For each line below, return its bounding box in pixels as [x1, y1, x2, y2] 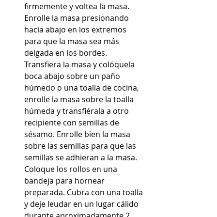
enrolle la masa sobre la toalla [24, 94, 136, 105]
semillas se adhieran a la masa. [24, 152, 139, 163]
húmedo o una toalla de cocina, [24, 82, 141, 93]
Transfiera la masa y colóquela [24, 59, 137, 70]
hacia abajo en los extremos [24, 24, 128, 35]
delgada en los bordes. [24, 47, 109, 59]
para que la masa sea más [24, 36, 121, 47]
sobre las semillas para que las [24, 140, 138, 152]
